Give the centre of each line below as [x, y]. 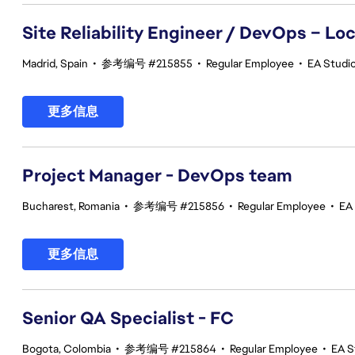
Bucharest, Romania [71, 206]
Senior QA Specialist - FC [128, 318]
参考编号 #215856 [179, 206]
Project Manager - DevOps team [157, 176]
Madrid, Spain [55, 63]
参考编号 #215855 [147, 63]
